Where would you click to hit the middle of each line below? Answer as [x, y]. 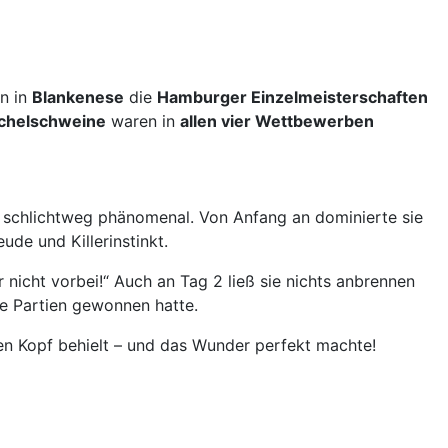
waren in [143, 121]
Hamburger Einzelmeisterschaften [292, 97]
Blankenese [78, 97]
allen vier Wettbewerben [277, 121]
